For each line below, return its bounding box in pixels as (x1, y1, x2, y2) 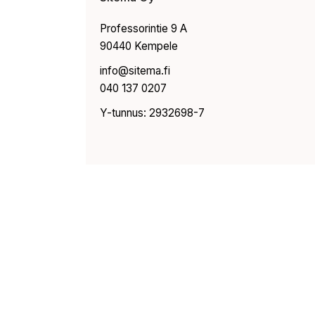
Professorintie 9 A (100, 22, 187, 35)
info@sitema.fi (100, 64, 170, 77)
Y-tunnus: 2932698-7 (100, 106, 205, 120)
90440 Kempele (100, 39, 178, 53)
